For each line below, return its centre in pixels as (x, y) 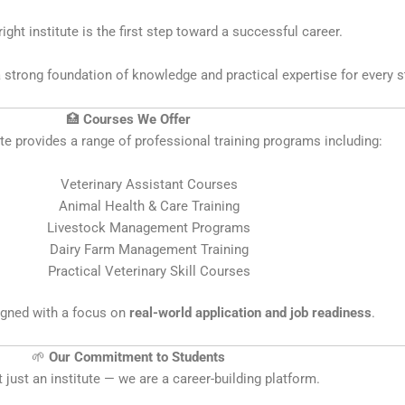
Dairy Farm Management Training (149, 249)
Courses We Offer (137, 119)
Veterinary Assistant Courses (149, 184)
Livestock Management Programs (149, 227)
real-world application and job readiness (250, 313)
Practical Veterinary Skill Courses (149, 271)
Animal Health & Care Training (149, 206)
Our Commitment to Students (137, 357)
